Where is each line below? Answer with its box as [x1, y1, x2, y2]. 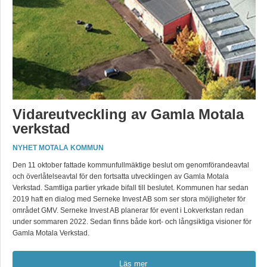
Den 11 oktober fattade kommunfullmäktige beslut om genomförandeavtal [13, 161, 249, 169]
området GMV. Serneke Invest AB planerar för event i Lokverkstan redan [13, 206, 244, 215]
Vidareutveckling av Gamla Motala [13, 106, 244, 122]
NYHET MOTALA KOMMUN [13, 144, 104, 152]
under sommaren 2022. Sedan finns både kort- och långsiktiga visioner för [13, 218, 252, 226]
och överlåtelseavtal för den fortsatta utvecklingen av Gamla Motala [13, 172, 229, 181]
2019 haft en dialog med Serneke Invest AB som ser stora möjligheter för [13, 195, 246, 203]
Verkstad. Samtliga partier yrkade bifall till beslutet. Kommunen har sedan [13, 184, 249, 192]
